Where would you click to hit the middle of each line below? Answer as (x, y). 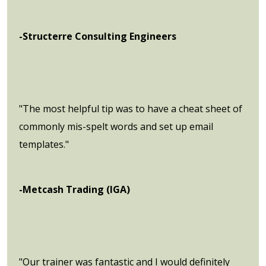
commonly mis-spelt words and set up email (116, 126)
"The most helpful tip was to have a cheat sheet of (131, 108)
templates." (44, 144)
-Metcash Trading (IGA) (75, 189)
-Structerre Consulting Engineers (98, 36)
